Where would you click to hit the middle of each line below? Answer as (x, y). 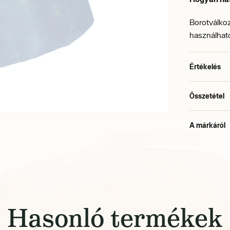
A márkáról (208, 125)
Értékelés (205, 66)
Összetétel (207, 96)
